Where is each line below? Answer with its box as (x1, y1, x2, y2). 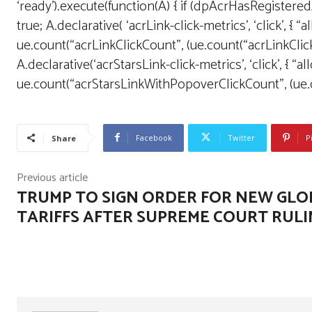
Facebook (136, 132, 172, 143)
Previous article (17, 168, 88, 187)
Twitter (228, 132, 255, 143)
